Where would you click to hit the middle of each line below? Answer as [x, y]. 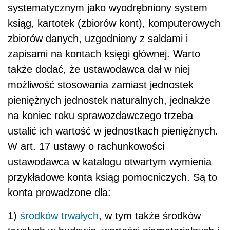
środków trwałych [59, 215]
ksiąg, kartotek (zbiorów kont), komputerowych [114, 23]
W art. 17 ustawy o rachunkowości [86, 146]
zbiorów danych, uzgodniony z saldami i [98, 38]
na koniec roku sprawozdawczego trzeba [100, 115]
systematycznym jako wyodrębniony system [108, 7]
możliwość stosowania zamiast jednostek [101, 84]
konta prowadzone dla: [59, 192]
